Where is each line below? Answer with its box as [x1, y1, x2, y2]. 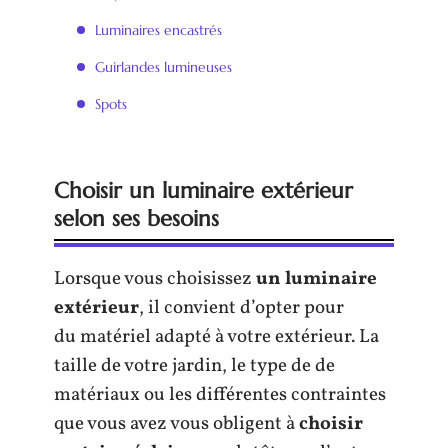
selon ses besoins [54, 205, 219, 232]
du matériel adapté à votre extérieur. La [54, 324, 379, 350]
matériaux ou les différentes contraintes [54, 382, 386, 408]
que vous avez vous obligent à [54, 411, 299, 437]
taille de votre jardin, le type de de [54, 353, 335, 379]
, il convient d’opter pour [139, 295, 344, 321]
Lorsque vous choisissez [54, 266, 256, 292]
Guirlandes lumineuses [95, 57, 232, 76]
